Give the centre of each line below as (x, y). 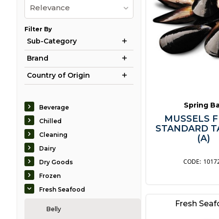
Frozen (50, 176)
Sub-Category (52, 41)
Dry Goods (56, 162)
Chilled (50, 121)
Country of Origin (58, 76)
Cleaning (53, 135)
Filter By (38, 29)
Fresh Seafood (62, 190)
